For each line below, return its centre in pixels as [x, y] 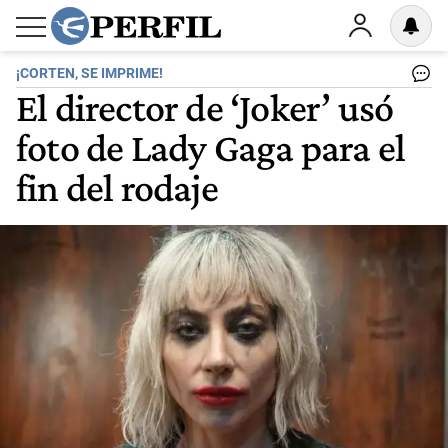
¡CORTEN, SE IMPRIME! [89, 73]
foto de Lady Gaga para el [211, 147]
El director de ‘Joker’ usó [205, 107]
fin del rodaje [117, 187]
